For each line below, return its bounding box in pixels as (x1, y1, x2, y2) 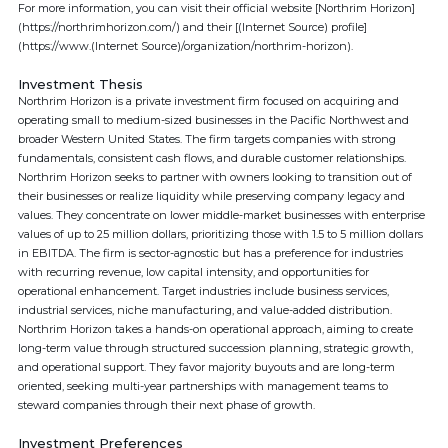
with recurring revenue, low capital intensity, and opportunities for (18, 265, 369, 279)
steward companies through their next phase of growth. (18, 398, 315, 412)
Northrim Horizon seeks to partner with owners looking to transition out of (18, 170, 412, 184)
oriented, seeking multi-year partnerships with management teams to (18, 379, 388, 393)
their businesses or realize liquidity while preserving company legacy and (18, 189, 405, 203)
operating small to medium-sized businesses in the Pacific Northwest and (18, 113, 409, 127)
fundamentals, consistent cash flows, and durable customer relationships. (18, 151, 406, 165)
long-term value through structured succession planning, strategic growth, (18, 341, 413, 355)
